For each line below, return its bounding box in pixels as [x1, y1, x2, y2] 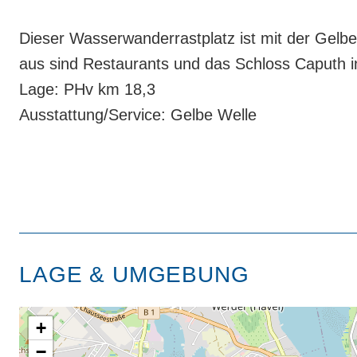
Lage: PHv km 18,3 [19, 80, 155, 98]
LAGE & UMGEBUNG [19, 262, 249, 287]
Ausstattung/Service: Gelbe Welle [19, 106, 257, 124]
